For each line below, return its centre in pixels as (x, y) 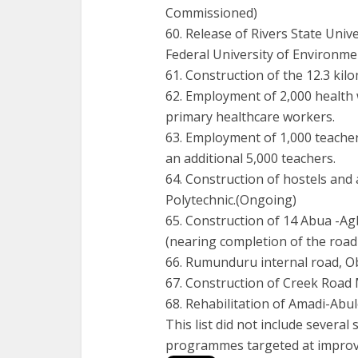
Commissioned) (211, 13)
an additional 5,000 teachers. (251, 158)
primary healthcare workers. (250, 117)
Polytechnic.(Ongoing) (231, 200)
